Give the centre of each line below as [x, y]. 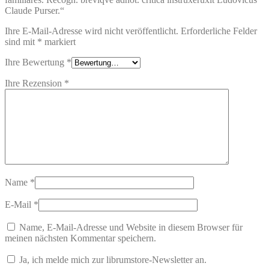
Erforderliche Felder [219, 31]
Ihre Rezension [35, 83]
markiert [59, 42]
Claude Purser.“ [35, 11]
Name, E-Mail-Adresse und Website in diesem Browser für [131, 228]
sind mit [21, 42]
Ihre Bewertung [36, 62]
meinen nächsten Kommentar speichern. [80, 238]
